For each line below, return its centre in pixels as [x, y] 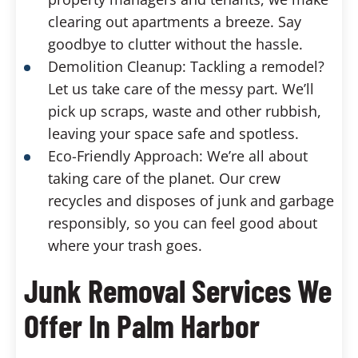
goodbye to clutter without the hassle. [175, 44]
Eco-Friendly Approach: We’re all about [178, 156]
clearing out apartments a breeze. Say [175, 22]
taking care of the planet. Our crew [164, 178]
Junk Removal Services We [178, 290]
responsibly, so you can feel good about [183, 223]
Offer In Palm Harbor [142, 325]
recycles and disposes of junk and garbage [191, 201]
